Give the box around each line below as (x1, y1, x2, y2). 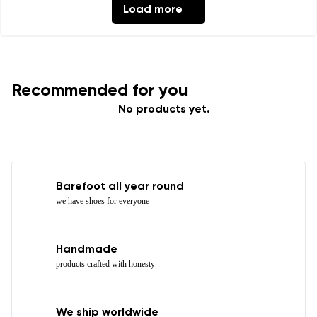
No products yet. (118, 104, 210, 116)
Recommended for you (11, 82, 188, 100)
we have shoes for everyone (56, 196, 149, 207)
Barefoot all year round (56, 181, 184, 193)
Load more (123, 4, 183, 16)
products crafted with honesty (56, 259, 155, 270)
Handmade (56, 244, 117, 256)
